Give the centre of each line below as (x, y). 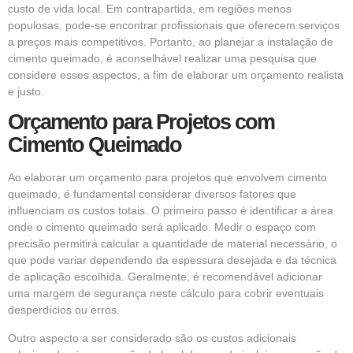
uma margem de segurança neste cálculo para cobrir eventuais (166, 294)
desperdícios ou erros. (64, 310)
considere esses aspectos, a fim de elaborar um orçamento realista (176, 74)
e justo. (26, 91)
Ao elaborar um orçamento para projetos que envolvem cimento (167, 178)
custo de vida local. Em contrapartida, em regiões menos (150, 8)
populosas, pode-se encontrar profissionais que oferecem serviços (174, 25)
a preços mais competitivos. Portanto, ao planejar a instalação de (171, 41)
